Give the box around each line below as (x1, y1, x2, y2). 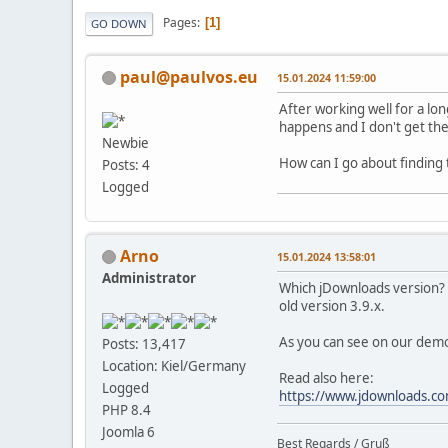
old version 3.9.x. (279, 296, 385, 315)
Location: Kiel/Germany (102, 357, 246, 376)
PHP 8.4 (102, 401, 151, 420)
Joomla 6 (102, 423, 155, 442)
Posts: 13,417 (102, 335, 186, 354)
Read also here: (279, 368, 374, 387)
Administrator (102, 268, 196, 287)
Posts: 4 (102, 156, 150, 175)
